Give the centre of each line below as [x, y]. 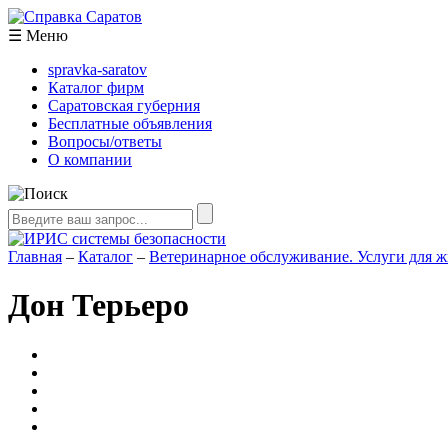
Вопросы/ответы [105, 141]
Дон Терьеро [98, 305]
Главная [35, 256]
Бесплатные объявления [130, 123]
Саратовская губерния [124, 105]
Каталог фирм [96, 87]
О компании [90, 159]
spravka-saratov [97, 69]
